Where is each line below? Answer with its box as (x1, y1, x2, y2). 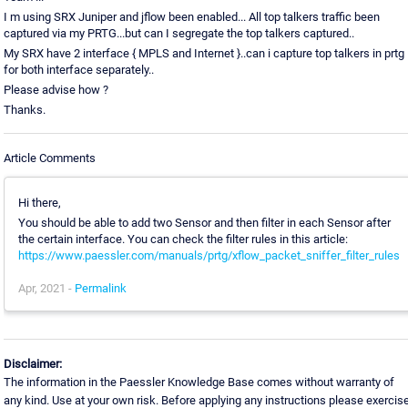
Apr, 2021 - (17, 280, 75, 295)
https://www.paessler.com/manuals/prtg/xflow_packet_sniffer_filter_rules (17, 248, 400, 262)
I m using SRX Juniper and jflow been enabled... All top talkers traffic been (3, 10, 380, 25)
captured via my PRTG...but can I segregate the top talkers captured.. (3, 26, 354, 41)
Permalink (74, 280, 127, 295)
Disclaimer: (3, 356, 62, 371)
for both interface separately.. (3, 63, 154, 77)
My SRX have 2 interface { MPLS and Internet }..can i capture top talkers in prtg (3, 46, 404, 61)
